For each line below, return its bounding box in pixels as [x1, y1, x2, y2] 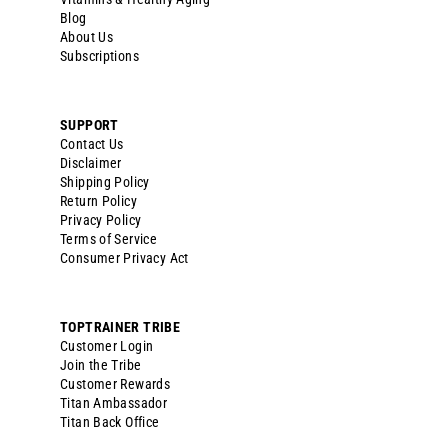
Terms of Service [60, 231, 158, 248]
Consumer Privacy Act [60, 250, 189, 267]
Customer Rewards [60, 376, 171, 393]
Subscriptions [60, 48, 139, 65]
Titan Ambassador [60, 395, 168, 412]
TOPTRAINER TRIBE [60, 319, 181, 336]
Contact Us [60, 136, 124, 153]
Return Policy [60, 193, 137, 210]
